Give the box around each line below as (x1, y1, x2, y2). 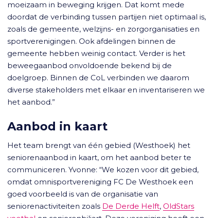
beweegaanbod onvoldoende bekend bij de (7, 61, 172, 70)
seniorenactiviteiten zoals (7, 201, 102, 211)
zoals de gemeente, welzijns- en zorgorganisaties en (7, 24, 200, 34)
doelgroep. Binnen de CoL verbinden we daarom (7, 73, 189, 82)
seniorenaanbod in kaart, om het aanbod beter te (7, 153, 191, 162)
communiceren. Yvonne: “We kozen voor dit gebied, (7, 165, 199, 174)
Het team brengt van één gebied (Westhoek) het (7, 141, 190, 150)
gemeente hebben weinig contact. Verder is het (7, 49, 185, 58)
